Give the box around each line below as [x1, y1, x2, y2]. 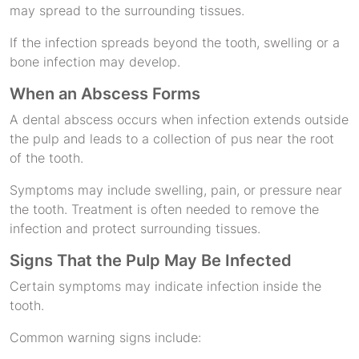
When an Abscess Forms [10, 84, 200, 103]
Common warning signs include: [10, 329, 201, 345]
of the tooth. [10, 150, 83, 166]
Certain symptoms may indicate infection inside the [10, 278, 321, 294]
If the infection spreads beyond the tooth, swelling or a [10, 34, 340, 50]
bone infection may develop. [10, 54, 180, 70]
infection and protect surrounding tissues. [10, 220, 260, 236]
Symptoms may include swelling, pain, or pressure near [10, 182, 342, 198]
